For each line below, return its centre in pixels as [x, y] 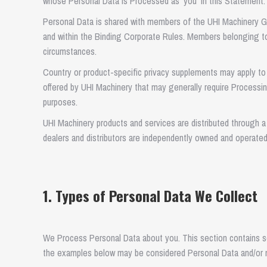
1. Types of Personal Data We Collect [150, 195]
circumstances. [70, 51]
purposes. [60, 102]
